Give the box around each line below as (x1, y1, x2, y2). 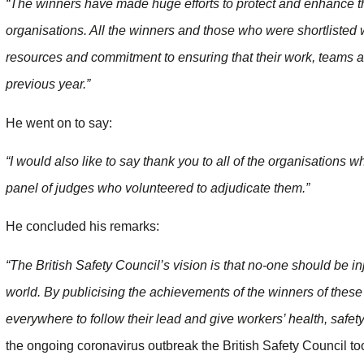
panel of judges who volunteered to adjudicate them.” (6, 181, 310, 196)
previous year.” (6, 77, 90, 92)
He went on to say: (6, 115, 112, 130)
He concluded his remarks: (6, 219, 159, 234)
